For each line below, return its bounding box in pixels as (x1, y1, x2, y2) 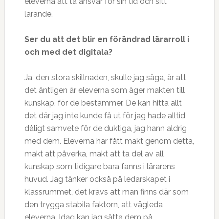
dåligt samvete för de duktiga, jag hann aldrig (24, 124, 187, 133)
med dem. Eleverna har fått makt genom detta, (24, 136, 194, 146)
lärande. (24, 9, 53, 19)
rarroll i (159, 35, 189, 44)
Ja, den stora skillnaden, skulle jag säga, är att (24, 73, 186, 82)
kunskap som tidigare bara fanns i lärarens (24, 162, 175, 171)
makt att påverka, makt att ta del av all (24, 149, 164, 158)
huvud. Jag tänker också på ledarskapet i (24, 175, 170, 184)
